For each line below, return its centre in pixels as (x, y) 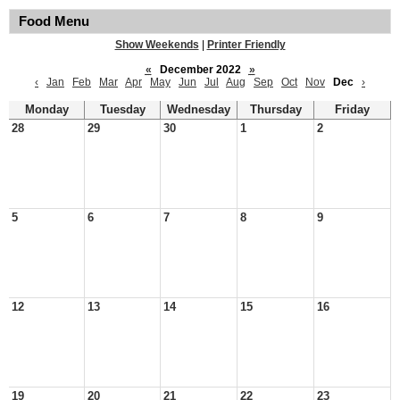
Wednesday (199, 110)
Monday (46, 110)
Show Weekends (157, 45)
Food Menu (54, 21)
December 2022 (200, 70)
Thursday (275, 110)
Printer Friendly (246, 45)
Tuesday (122, 110)
